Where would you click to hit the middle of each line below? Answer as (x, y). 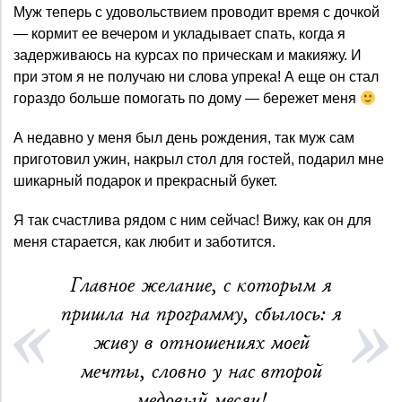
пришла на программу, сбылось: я (201, 315)
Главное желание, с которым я (201, 286)
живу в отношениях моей (201, 343)
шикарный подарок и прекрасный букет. (145, 181)
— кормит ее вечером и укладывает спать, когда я (179, 34)
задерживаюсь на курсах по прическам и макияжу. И (188, 56)
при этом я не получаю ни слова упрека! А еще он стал (196, 77)
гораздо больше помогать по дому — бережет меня (187, 99)
